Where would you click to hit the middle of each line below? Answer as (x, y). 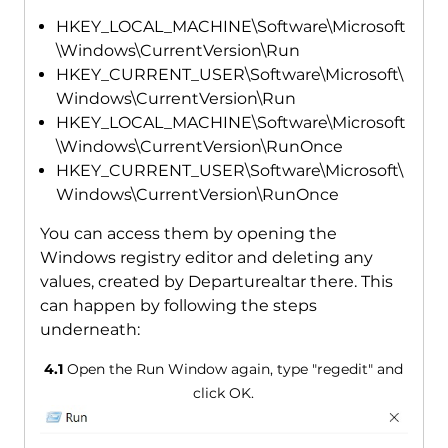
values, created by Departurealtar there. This (216, 281)
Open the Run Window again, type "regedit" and (233, 368)
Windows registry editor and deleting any (206, 257)
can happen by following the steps (178, 305)
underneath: (89, 329)
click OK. (224, 392)
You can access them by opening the (188, 233)
